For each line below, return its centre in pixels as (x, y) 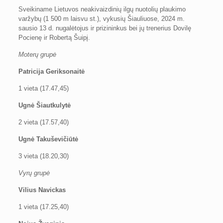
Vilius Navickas (42, 190)
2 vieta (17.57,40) (43, 122)
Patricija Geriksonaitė (51, 71)
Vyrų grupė (34, 173)
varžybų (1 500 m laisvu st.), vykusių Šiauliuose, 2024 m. (101, 19)
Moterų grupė (37, 55)
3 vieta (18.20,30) (43, 156)
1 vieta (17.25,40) (43, 207)
